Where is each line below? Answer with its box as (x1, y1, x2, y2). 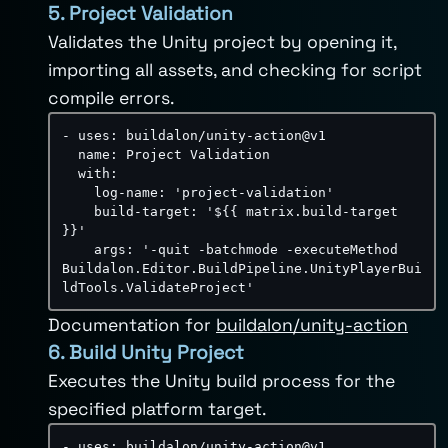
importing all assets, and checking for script (48, 59, 422, 81)
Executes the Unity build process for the (48, 370, 395, 392)
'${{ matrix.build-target (206, 204, 398, 219)
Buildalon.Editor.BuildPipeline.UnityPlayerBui (62, 261, 422, 276)
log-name (94, 185, 158, 200)
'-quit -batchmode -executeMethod (142, 242, 398, 257)
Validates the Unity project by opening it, (48, 31, 396, 53)
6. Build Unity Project (48, 340, 244, 365)
